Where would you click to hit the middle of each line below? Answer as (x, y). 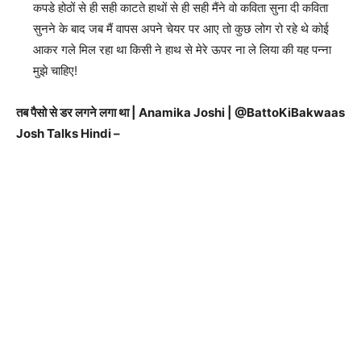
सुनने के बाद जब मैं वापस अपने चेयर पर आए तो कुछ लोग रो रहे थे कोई (181, 28)
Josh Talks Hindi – (68, 133)
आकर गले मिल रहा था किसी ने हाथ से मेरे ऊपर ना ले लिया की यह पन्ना (182, 49)
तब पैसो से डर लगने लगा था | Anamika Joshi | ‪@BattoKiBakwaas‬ (180, 112)
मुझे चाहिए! (55, 70)
